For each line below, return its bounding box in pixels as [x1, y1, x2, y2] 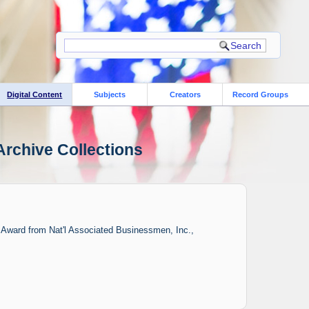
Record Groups [232, 90, 288, 99]
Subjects [94, 90, 126, 99]
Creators [169, 90, 201, 99]
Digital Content [7, 90, 63, 99]
